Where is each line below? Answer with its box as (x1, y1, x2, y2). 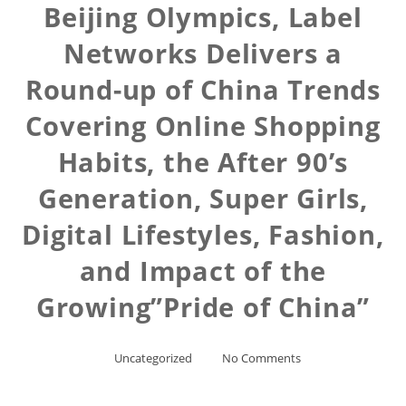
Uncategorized (113, 350, 192, 366)
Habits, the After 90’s (57, 144, 349, 179)
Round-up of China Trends (24, 72, 382, 107)
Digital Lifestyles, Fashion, (22, 217, 384, 252)
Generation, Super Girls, (37, 180, 369, 216)
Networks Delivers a (63, 35, 343, 71)
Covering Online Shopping (25, 108, 381, 143)
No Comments (221, 350, 301, 366)
